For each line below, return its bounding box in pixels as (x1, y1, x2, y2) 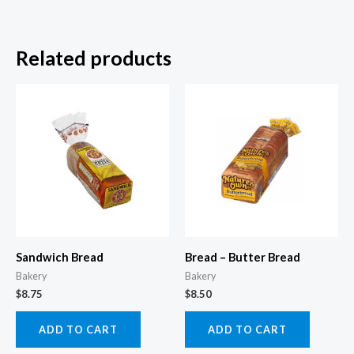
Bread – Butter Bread (185, 250, 300, 264)
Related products (16, 45, 171, 70)
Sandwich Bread (16, 250, 104, 264)
